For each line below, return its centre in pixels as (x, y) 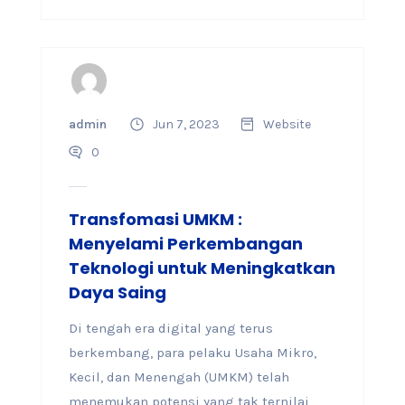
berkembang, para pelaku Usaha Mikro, (192, 353)
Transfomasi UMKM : (155, 219)
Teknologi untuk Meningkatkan (202, 268)
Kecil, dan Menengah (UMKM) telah (179, 377)
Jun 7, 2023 (186, 124)
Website (287, 124)
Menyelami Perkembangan (185, 244)
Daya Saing (117, 292)
